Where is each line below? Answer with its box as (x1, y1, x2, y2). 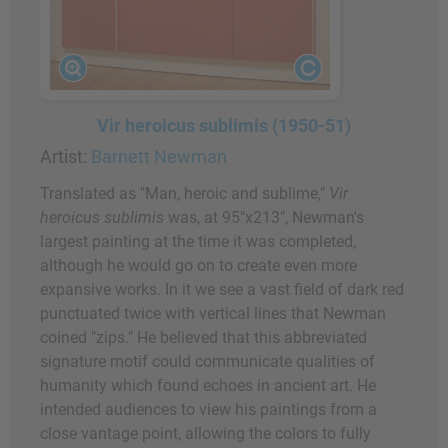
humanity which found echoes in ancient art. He (40, 376, 376, 396)
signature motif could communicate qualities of (40, 352, 375, 372)
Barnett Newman (91, 146, 227, 168)
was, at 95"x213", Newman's (164, 208, 364, 228)
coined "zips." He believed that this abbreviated (40, 328, 367, 348)
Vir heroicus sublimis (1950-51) (97, 115, 351, 137)
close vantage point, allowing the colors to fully (40, 424, 371, 444)
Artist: (40, 146, 91, 168)
